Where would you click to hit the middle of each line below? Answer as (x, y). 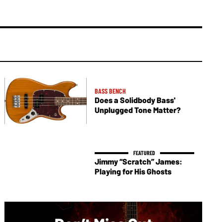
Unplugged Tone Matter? (138, 110)
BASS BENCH (110, 91)
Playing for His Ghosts (133, 171)
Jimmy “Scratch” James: (138, 162)
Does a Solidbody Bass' (135, 100)
